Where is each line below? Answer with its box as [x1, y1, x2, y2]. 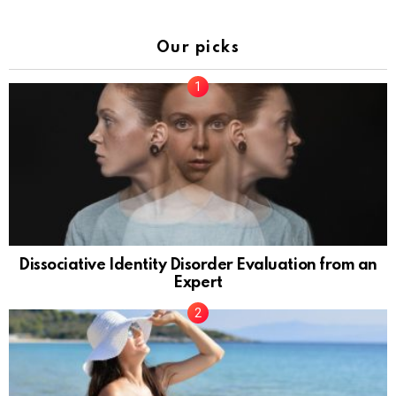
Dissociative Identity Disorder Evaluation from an [19, 256, 377, 273]
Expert [173, 274, 223, 291]
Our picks [156, 40, 240, 57]
